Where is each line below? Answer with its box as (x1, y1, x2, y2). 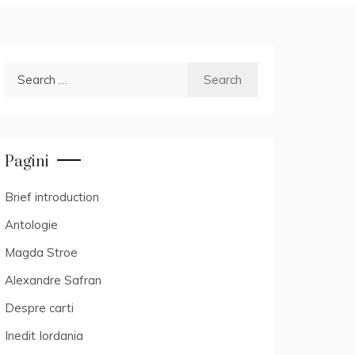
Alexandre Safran (5, 273, 101, 288)
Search (4, 63, 42, 78)
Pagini (5, 152, 49, 172)
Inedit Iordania (5, 328, 83, 343)
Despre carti (5, 300, 74, 315)
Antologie (5, 217, 58, 232)
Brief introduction (5, 189, 99, 204)
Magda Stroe (5, 245, 78, 260)
